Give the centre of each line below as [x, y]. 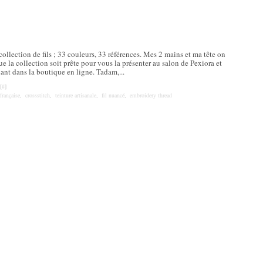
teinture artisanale [76, 95]
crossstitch [38, 95]
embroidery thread [151, 95]
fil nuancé [113, 95]
